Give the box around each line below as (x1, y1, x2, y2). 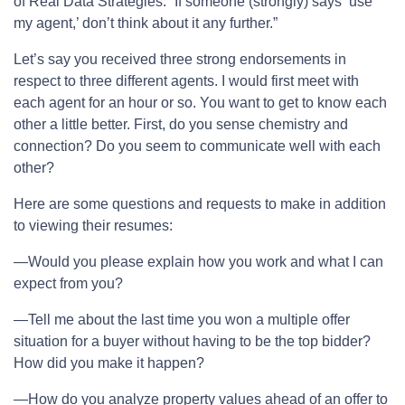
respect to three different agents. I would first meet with (14, 72, 359, 89)
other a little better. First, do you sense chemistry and (14, 116, 348, 132)
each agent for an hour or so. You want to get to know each (14, 94, 387, 110)
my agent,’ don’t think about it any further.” (14, 14, 278, 31)
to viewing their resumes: (14, 217, 173, 233)
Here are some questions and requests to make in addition (14, 195, 386, 212)
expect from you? (14, 275, 123, 291)
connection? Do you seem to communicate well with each (14, 137, 381, 154)
